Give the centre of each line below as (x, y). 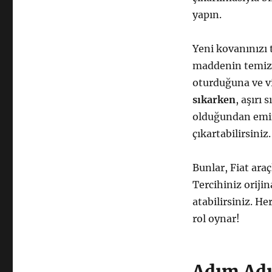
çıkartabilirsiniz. (231, 133)
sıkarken (214, 99)
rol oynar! (216, 218)
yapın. (207, 14)
